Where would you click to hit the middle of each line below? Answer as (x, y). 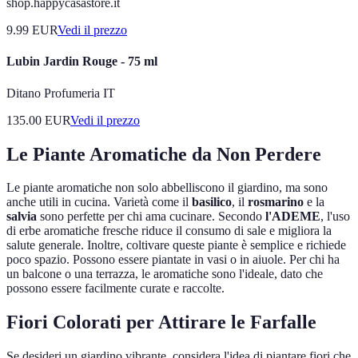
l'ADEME (293, 217)
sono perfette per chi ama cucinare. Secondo (151, 217)
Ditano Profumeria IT (61, 93)
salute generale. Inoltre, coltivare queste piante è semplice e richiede (176, 245)
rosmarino (276, 202)
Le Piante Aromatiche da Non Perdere (164, 154)
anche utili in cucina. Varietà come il (99, 202)
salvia (22, 217)
